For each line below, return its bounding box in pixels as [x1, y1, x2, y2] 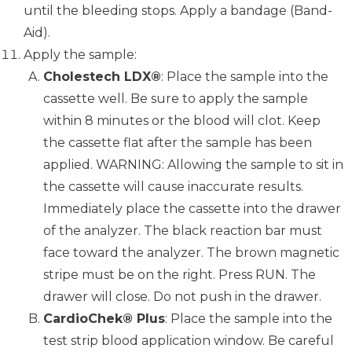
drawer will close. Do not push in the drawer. [43, 289, 321, 305]
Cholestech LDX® [43, 69, 161, 85]
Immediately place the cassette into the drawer [43, 201, 341, 217]
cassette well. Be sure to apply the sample [43, 91, 308, 107]
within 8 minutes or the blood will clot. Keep [43, 113, 321, 129]
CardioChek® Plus [43, 311, 165, 327]
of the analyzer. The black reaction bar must [43, 223, 322, 239]
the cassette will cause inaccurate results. [43, 179, 303, 195]
